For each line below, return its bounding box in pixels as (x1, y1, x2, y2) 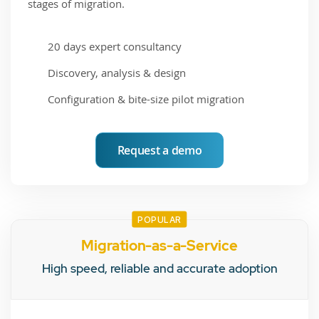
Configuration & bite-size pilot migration (48, 91, 245, 106)
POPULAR (137, 214, 182, 224)
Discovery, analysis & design (48, 65, 187, 80)
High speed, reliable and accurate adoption (41, 260, 278, 276)
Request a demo (117, 142, 202, 158)
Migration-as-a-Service (81, 236, 238, 255)
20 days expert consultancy (48, 38, 182, 53)
